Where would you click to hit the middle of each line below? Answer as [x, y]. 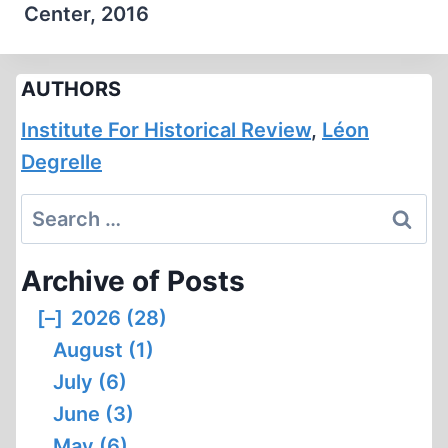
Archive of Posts [133, 281]
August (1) [103, 350]
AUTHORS [71, 89]
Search [54, 209]
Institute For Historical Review [166, 130]
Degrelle [61, 162]
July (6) [90, 382]
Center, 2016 [86, 14]
